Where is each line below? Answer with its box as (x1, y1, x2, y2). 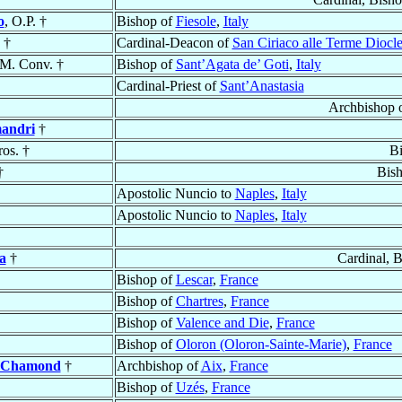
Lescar (175, 272, 213, 288)
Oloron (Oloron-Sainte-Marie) (175, 336, 346, 353)
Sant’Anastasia (219, 78, 304, 94)
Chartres (175, 293, 223, 310)
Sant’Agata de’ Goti (175, 57, 289, 73)
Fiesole (175, 13, 216, 30)
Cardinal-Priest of (116, 78, 220, 94)
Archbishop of (116, 358, 201, 374)
